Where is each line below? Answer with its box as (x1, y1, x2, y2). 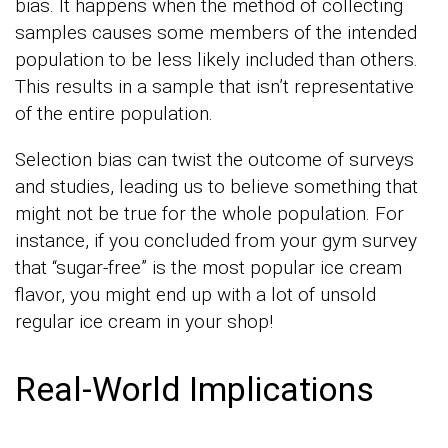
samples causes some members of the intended (15, 20, 417, 44)
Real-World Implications (15, 368, 374, 409)
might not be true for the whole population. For (15, 201, 404, 225)
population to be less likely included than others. (15, 47, 418, 71)
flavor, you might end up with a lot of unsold (15, 282, 376, 306)
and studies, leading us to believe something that (15, 174, 418, 198)
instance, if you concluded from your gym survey (15, 228, 417, 252)
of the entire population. (15, 101, 213, 125)
